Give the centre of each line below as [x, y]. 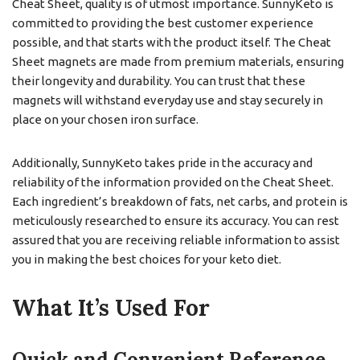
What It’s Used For [111, 308]
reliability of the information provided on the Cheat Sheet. [173, 182]
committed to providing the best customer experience [163, 23]
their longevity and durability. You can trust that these [159, 81]
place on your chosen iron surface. [105, 120]
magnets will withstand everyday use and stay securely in [168, 100]
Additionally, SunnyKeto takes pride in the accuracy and [162, 163]
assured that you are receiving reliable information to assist [176, 240]
